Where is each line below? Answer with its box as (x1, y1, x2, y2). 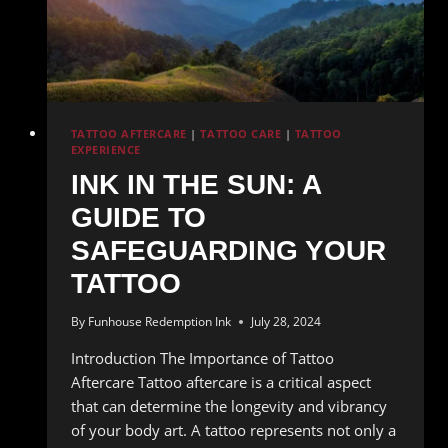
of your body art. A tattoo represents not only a (70, 420, 396, 441)
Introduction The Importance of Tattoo (70, 348, 334, 369)
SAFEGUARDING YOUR (70, 235, 386, 267)
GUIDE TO (70, 202, 206, 234)
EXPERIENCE (70, 142, 141, 157)
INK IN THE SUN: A (70, 169, 321, 201)
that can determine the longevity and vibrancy (70, 396, 387, 417)
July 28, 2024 (250, 313, 321, 331)
